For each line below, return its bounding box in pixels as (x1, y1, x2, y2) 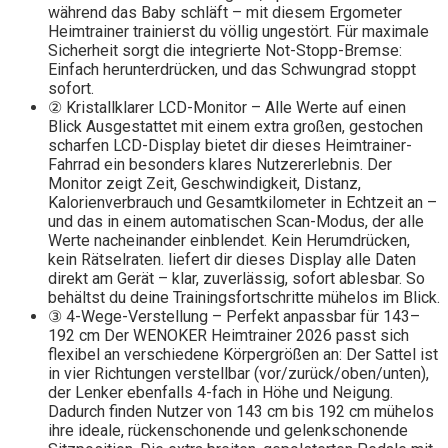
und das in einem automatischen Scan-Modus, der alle (48, 212, 424, 232)
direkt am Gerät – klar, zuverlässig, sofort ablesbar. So (48, 269, 425, 289)
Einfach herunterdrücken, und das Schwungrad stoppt (48, 60, 416, 80)
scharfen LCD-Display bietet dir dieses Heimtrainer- (48, 136, 412, 156)
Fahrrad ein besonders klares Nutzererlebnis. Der (48, 155, 392, 175)
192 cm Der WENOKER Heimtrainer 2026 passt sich (48, 326, 409, 346)
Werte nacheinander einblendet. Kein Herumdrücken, (48, 231, 410, 251)
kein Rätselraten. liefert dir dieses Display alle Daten (48, 250, 416, 270)
